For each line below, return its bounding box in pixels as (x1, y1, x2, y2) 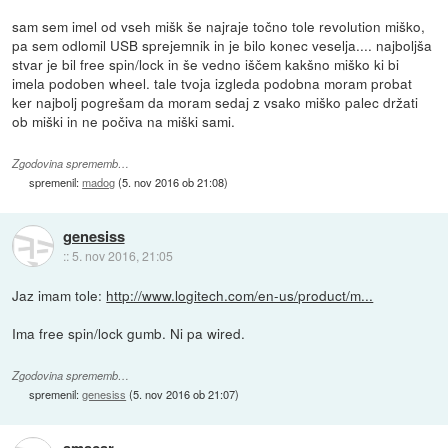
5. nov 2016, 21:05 (71, 246, 173, 264)
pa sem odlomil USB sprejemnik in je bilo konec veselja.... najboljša (12, 35, 433, 56)
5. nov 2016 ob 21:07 (133, 385, 236, 402)
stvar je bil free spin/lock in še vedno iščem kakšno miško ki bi (12, 54, 400, 75)
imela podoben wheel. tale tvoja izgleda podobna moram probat (12, 73, 413, 94)
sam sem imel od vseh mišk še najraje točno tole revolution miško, (12, 16, 426, 37)
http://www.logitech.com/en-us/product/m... (106, 285, 374, 306)
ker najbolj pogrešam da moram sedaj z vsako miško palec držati (12, 92, 419, 113)
